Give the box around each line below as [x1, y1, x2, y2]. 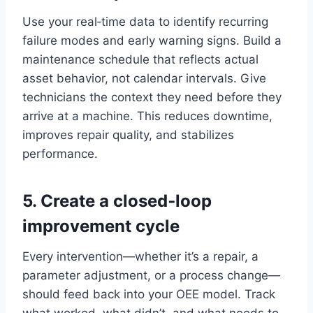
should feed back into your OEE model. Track [22, 287, 275, 302]
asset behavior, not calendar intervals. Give [22, 71, 266, 86]
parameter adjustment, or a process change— [22, 268, 280, 283]
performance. [22, 147, 98, 161]
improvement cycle [22, 216, 180, 237]
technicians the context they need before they [22, 90, 282, 105]
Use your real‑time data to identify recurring [22, 15, 268, 29]
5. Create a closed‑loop [22, 191, 212, 212]
